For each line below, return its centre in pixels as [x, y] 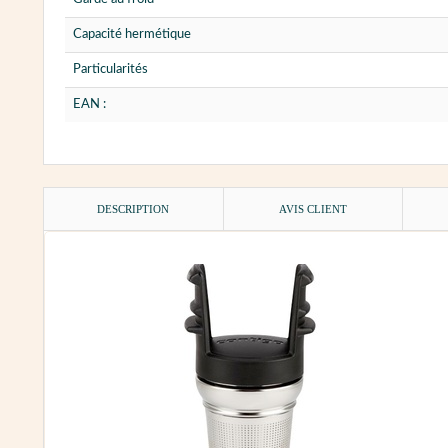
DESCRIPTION [133, 209]
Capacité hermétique [132, 35]
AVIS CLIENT [313, 209]
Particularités [110, 70]
